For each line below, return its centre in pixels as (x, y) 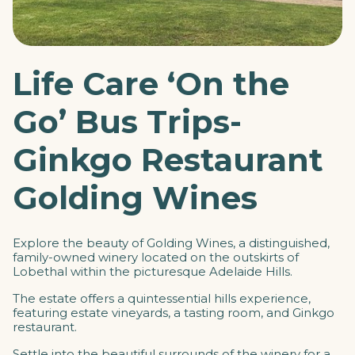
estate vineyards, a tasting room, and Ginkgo (202, 313)
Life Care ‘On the (151, 84)
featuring (42, 313)
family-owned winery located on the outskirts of (156, 257)
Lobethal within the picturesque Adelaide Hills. (153, 271)
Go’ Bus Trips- (127, 122)
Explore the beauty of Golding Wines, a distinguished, (171, 243)
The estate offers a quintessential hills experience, (162, 298)
